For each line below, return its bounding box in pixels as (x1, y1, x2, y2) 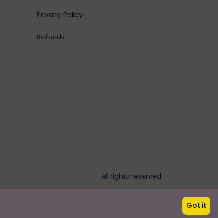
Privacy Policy (37, 9, 83, 19)
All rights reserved (101, 171, 161, 181)
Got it (186, 200, 206, 210)
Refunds (37, 32, 65, 42)
